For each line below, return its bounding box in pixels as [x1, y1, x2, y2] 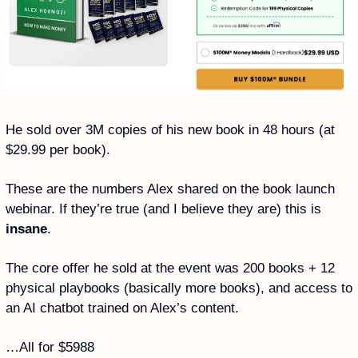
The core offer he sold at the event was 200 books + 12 [6, 260, 335, 276]
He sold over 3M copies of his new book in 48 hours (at [6, 121, 335, 137]
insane [6, 221, 47, 237]
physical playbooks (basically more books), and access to [6, 280, 352, 296]
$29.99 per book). [6, 141, 110, 157]
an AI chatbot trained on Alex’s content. [6, 300, 243, 316]
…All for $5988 [6, 339, 94, 355]
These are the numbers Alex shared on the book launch [6, 181, 335, 197]
